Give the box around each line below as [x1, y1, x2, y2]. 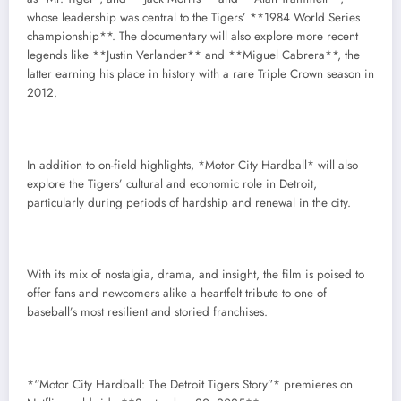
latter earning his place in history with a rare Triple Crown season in [27, 65, 374, 83]
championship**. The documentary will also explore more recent [27, 28, 358, 46]
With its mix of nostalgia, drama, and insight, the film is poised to [27, 266, 364, 284]
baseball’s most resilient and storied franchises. [27, 303, 268, 321]
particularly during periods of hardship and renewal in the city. [27, 193, 351, 211]
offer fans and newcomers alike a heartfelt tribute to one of [27, 285, 327, 303]
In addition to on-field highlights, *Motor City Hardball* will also [27, 156, 358, 174]
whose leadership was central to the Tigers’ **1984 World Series [27, 9, 360, 27]
